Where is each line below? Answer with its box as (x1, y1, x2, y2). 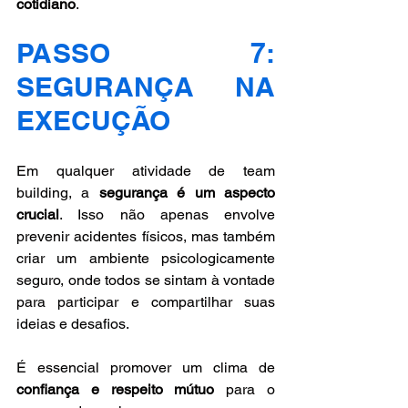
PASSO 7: (16, 36, 275, 69)
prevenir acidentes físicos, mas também (16, 227, 275, 245)
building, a (16, 183, 99, 201)
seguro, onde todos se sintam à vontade (16, 270, 275, 289)
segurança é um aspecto (98, 183, 276, 201)
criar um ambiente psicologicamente (16, 249, 275, 267)
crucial (16, 205, 59, 223)
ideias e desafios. (16, 314, 132, 332)
